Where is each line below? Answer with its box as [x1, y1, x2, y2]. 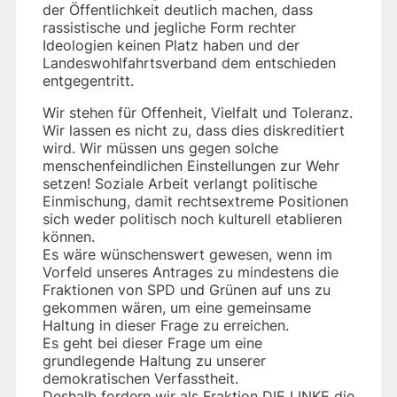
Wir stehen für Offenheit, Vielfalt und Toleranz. [43, 103, 353, 121]
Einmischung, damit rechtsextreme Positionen [43, 191, 348, 210]
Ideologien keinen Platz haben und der [43, 35, 300, 54]
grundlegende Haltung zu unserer [43, 351, 266, 370]
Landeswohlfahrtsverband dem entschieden [43, 53, 336, 72]
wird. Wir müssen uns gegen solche [43, 138, 278, 157]
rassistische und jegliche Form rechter [43, 18, 296, 36]
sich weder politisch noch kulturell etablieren [43, 209, 342, 228]
